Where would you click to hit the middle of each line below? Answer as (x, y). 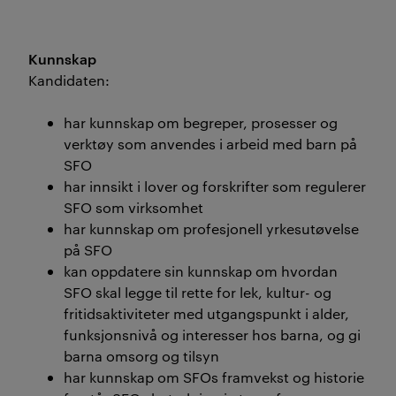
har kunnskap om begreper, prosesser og (201, 122)
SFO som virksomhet (133, 207)
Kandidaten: (69, 80)
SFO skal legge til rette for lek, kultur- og (198, 292)
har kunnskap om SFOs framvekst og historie (216, 377)
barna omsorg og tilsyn (141, 356)
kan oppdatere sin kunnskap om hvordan (201, 271)
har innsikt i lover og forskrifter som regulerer (215, 186)
